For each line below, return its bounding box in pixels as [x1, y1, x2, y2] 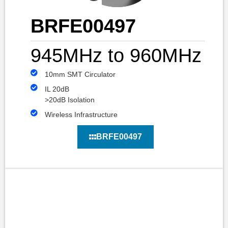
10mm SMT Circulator [44, 70, 116, 79]
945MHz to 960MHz [31, 45, 202, 67]
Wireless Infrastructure [44, 110, 118, 119]
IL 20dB [44, 85, 69, 94]
